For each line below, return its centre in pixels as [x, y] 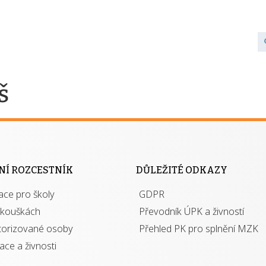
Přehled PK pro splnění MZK [199, 229]
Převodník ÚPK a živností [191, 211]
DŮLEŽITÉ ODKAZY [182, 170]
